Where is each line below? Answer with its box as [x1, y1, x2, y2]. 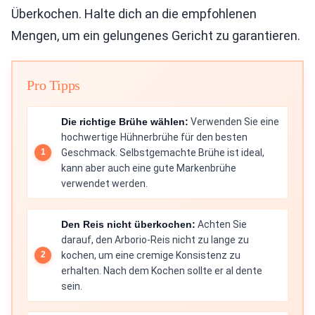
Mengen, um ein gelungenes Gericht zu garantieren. [11, 27, 300, 43]
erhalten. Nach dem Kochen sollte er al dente [61, 264, 262, 276]
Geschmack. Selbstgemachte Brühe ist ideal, [61, 146, 264, 158]
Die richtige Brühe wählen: [61, 115, 188, 127]
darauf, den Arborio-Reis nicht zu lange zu [61, 233, 249, 245]
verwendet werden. [61, 177, 148, 189]
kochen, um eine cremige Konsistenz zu [61, 249, 240, 261]
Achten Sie [195, 218, 247, 230]
